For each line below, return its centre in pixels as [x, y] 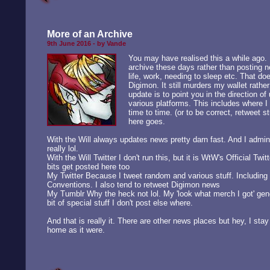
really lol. [62, 148]
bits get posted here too [88, 166]
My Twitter [65, 175]
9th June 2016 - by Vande [86, 43]
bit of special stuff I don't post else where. [120, 202]
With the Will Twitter [81, 157]
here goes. [146, 121]
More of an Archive [89, 34]
